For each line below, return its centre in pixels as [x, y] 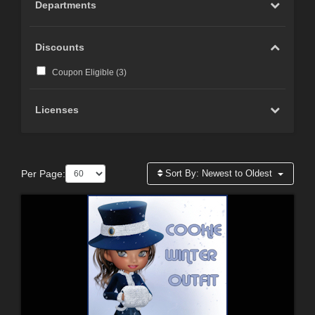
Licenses [57, 109]
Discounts [60, 47]
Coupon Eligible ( [85, 73]
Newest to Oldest [237, 174]
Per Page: [43, 173]
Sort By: [182, 174]
